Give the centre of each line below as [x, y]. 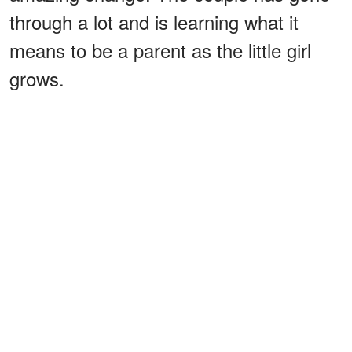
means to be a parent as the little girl [160, 49]
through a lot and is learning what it [154, 21]
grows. [37, 78]
